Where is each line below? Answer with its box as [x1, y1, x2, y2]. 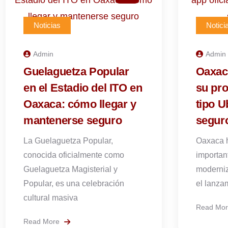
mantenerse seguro [23, 114, 122, 127]
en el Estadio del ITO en [23, 81, 142, 94]
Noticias [34, 21, 61, 30]
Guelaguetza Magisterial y [23, 165, 118, 174]
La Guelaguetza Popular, [23, 136, 113, 145]
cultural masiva [23, 193, 78, 202]
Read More [23, 217, 62, 225]
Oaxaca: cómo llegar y [23, 98, 136, 110]
